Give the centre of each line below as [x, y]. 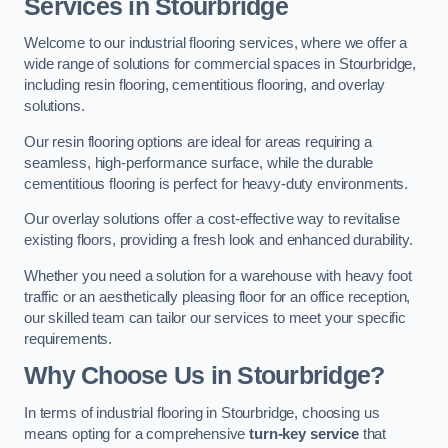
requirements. [68, 338]
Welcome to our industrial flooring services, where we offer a [216, 43]
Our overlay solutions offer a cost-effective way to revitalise [212, 219]
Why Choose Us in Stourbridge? [204, 376]
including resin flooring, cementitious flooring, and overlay [205, 85]
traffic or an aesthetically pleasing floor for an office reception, [217, 296]
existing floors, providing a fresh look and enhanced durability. [218, 240]
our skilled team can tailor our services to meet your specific [215, 317]
